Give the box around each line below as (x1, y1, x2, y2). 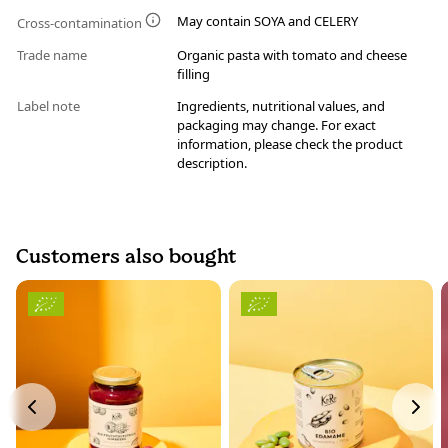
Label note (17, 97, 83, 116)
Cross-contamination (17, 14, 145, 33)
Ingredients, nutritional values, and (177, 97, 385, 116)
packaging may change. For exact (177, 116, 376, 135)
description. (177, 154, 247, 173)
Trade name (17, 46, 90, 65)
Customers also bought (16, 244, 236, 269)
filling (177, 65, 210, 84)
